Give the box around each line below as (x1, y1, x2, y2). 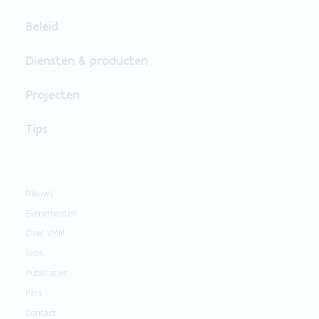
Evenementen (26, 207, 77, 219)
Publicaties (26, 267, 67, 278)
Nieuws (26, 187, 53, 199)
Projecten (26, 86, 80, 103)
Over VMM (26, 227, 65, 239)
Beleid (26, 18, 58, 34)
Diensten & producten (26, 52, 148, 68)
